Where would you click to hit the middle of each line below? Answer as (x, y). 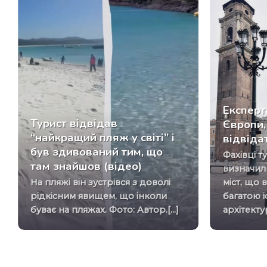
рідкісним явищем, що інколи (99, 196)
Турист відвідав (74, 124)
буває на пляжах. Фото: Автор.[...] (105, 210)
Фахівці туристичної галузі (227, 155)
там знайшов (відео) (86, 167)
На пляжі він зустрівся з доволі (34, 183)
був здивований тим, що (97, 152)
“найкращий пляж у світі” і (103, 138)
